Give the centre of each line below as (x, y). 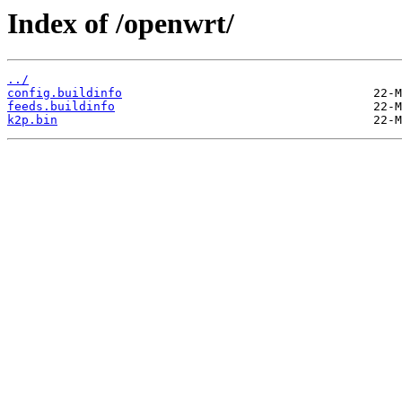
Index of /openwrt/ (121, 23)
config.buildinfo (65, 93)
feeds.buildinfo (61, 107)
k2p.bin (32, 120)
